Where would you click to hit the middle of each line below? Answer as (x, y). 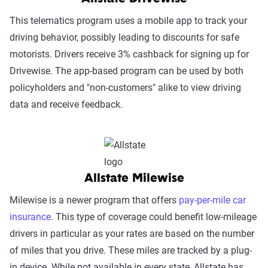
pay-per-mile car (212, 200)
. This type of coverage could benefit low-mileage (154, 217)
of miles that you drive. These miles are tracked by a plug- (131, 250)
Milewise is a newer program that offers (94, 200)
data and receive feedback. (66, 104)
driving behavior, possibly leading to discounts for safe (124, 37)
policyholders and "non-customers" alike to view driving (125, 88)
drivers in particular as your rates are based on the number (132, 234)
